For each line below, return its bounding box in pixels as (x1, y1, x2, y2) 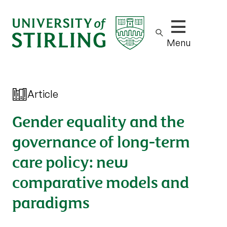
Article (27, 88, 58, 100)
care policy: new (12, 149, 128, 172)
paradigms (12, 190, 90, 213)
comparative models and (12, 170, 189, 193)
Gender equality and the (12, 109, 184, 132)
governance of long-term (12, 129, 190, 152)
